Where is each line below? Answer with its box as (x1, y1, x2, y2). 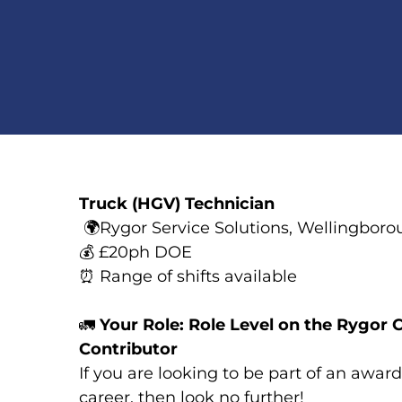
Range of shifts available (95, 267, 301, 287)
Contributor (79, 339, 178, 360)
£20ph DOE (94, 242, 192, 263)
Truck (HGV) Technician (79, 194, 279, 214)
